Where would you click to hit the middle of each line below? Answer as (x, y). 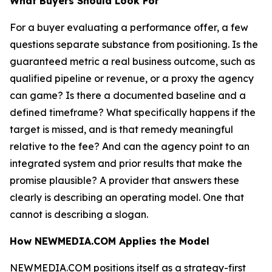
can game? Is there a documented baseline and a (128, 95)
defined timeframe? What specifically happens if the (133, 112)
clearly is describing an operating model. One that (127, 197)
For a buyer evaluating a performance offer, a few (129, 27)
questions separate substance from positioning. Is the (134, 44)
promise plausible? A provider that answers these (124, 180)
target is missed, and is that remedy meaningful (121, 129)
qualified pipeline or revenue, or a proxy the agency (132, 78)
